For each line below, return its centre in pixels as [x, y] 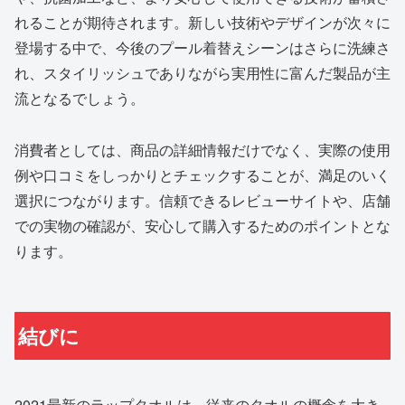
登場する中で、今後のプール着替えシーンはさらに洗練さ [202, 47]
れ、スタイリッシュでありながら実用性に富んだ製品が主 [202, 72]
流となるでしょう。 [80, 98]
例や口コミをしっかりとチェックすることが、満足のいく [202, 174]
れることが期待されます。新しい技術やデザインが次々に [202, 22]
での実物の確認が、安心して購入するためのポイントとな [202, 225]
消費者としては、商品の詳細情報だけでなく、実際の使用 [202, 149]
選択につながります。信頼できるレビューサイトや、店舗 [202, 200]
